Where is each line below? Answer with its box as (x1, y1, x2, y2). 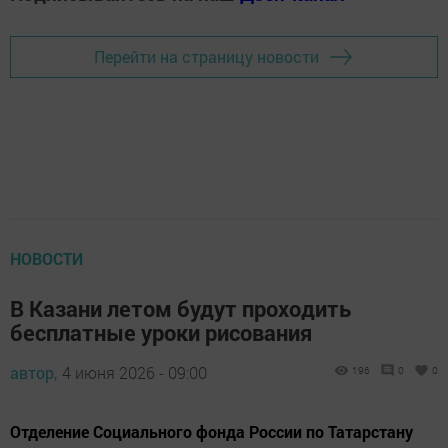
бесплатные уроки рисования (10, 317, 312, 347)
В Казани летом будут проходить (10, 293, 351, 323)
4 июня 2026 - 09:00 (62, 361, 207, 383)
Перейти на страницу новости (94, 46, 319, 68)
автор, (10, 361, 57, 383)
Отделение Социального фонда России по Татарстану (10, 420, 413, 442)
